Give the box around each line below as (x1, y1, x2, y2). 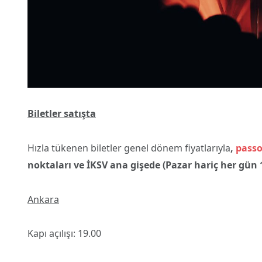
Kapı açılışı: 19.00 (27, 227, 101, 240)
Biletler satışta (27, 107, 96, 120)
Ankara (27, 192, 59, 206)
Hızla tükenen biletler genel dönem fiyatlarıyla (27, 141, 230, 154)
